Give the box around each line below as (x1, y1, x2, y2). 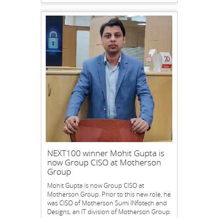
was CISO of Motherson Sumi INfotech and (47, 199, 167, 207)
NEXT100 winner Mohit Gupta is (47, 147, 164, 159)
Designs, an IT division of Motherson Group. (47, 207, 171, 216)
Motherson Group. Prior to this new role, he (47, 190, 171, 199)
